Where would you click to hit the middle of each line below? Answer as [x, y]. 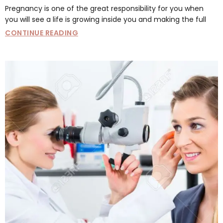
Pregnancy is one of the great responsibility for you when [104, 9]
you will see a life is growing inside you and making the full [106, 20]
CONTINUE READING [42, 33]
